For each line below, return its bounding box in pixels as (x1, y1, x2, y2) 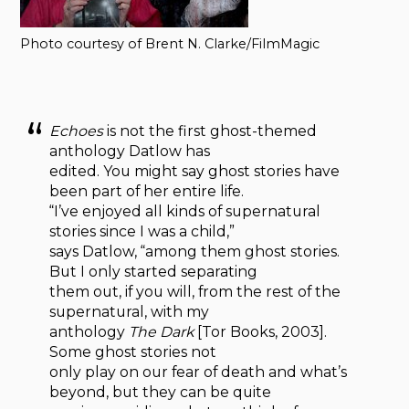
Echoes (49, 121, 104, 140)
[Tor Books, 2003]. (194, 322, 328, 341)
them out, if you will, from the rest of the (49, 282, 341, 300)
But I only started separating (49, 262, 258, 280)
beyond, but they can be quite (49, 383, 272, 401)
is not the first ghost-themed (103, 121, 318, 140)
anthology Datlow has (49, 142, 211, 160)
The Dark (129, 322, 194, 341)
